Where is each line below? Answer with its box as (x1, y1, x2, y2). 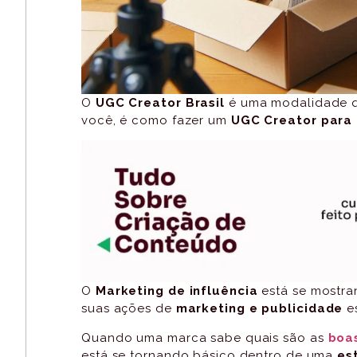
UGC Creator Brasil (95, 95, 226, 110)
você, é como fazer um (81, 112, 231, 127)
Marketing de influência (95, 284, 258, 299)
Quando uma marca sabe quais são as (81, 330, 328, 345)
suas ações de (81, 301, 176, 316)
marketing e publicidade (175, 301, 343, 316)
